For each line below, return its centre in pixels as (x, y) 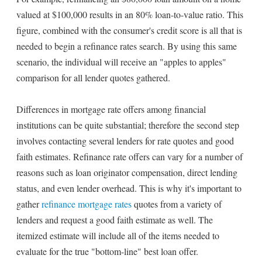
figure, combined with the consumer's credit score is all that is (129, 30)
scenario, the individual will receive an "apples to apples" (121, 62)
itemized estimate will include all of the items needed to (118, 235)
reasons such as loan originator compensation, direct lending (127, 172)
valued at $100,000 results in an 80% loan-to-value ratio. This (130, 14)
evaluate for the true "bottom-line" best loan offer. (107, 251)
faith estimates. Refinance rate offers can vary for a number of (130, 156)
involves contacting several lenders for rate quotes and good (125, 141)
